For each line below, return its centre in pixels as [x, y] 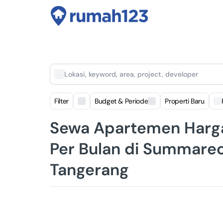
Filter [61, 101]
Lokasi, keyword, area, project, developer [131, 74]
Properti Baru [185, 101]
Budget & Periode [121, 101]
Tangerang [89, 170]
